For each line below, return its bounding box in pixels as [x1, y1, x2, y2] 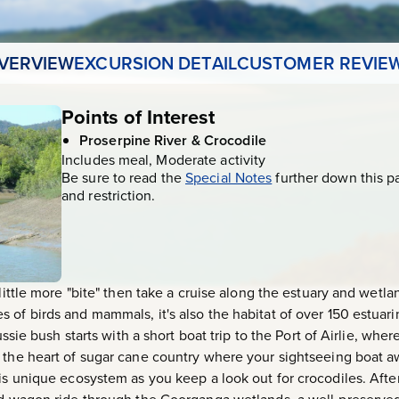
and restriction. [61, 185, 156, 206]
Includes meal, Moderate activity [61, 150, 266, 170]
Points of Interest [61, 102, 215, 132]
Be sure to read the [61, 167, 185, 188]
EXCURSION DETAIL [74, 50, 237, 77]
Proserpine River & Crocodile [79, 130, 266, 151]
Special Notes [185, 167, 273, 188]
